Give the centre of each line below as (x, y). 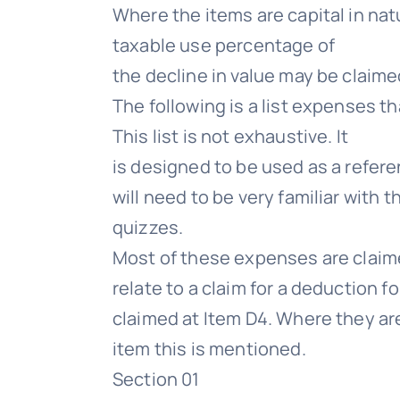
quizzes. (148, 227)
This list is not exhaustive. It (230, 136)
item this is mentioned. (209, 349)
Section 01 (156, 379)
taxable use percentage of (224, 45)
